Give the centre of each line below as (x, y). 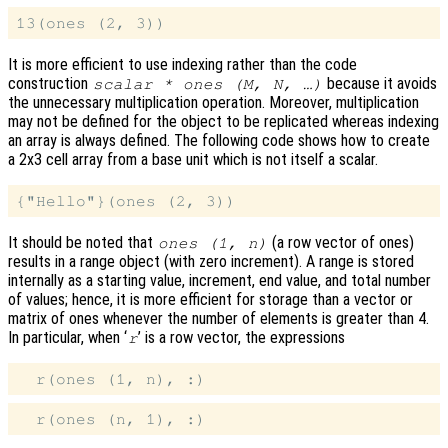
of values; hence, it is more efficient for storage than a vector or (210, 299)
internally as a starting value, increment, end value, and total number (219, 280)
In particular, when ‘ (67, 337)
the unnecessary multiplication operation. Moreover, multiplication (213, 102)
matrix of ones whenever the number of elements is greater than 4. (218, 318)
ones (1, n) (212, 242)
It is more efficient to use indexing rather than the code (182, 64)
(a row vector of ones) (341, 242)
